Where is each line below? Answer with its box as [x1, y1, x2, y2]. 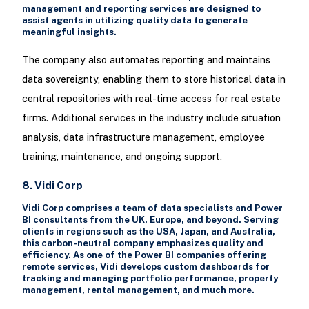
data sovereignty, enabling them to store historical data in [21, 73, 286, 86]
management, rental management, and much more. [21, 285, 255, 296]
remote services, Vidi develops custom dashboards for [21, 261, 270, 272]
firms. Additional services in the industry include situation [21, 112, 281, 124]
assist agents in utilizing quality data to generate [21, 14, 248, 26]
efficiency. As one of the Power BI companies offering [21, 250, 266, 261]
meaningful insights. [21, 26, 117, 37]
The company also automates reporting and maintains [21, 54, 270, 66]
